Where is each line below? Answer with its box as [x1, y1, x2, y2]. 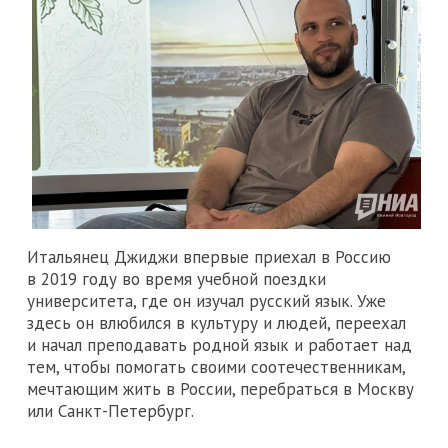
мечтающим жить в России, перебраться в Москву [27, 378, 414, 401]
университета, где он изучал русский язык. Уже [27, 290, 386, 313]
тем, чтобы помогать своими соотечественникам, [27, 356, 405, 379]
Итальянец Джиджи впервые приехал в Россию [27, 246, 391, 269]
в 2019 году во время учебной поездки [27, 268, 326, 291]
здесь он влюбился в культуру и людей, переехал [27, 312, 406, 335]
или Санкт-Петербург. [27, 400, 194, 423]
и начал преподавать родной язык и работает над [27, 334, 412, 357]
